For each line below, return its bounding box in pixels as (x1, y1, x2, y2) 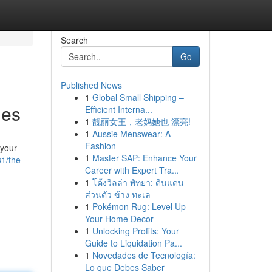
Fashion (84, 140, 116, 152)
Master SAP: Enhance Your (92, 152, 197, 164)
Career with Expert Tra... (84, 164, 179, 176)
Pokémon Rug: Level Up (92, 200, 186, 212)
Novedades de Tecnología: (92, 249, 195, 261)
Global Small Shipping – (92, 91, 184, 103)
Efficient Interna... (84, 103, 152, 115)
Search (60, 34, 88, 46)
